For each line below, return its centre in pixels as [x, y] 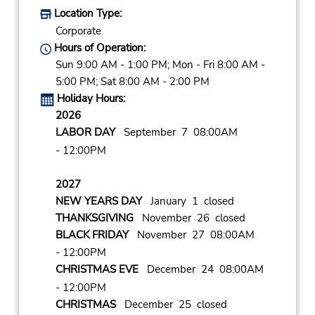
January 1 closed [188, 201]
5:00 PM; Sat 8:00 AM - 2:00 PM [132, 82]
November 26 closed [189, 218]
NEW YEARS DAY [98, 201]
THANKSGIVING [94, 218]
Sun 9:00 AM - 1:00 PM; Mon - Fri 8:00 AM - [160, 65]
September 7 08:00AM [176, 133]
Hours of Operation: [98, 48]
